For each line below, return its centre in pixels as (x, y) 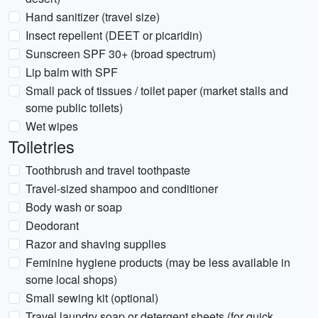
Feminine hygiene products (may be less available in (158, 262)
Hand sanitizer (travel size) (93, 17)
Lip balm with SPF (72, 72)
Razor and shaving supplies (96, 244)
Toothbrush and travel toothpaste (108, 170)
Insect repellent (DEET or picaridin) (114, 35)
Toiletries (42, 146)
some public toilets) (74, 108)
